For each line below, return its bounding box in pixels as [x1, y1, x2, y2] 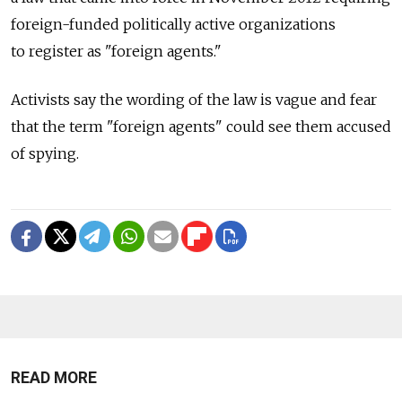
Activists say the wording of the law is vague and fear [11, 91, 377, 109]
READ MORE [11, 369, 97, 388]
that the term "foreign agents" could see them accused [11, 118, 391, 136]
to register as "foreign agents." [11, 42, 222, 61]
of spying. [11, 144, 79, 163]
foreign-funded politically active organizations [11, 15, 336, 34]
